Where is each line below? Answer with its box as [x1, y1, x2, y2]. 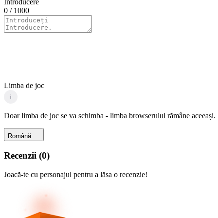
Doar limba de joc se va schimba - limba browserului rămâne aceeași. [4, 111, 216, 120]
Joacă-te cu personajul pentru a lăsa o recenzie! [4, 170, 147, 179]
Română [8, 132, 31, 140]
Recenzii [4, 150, 36, 161]
